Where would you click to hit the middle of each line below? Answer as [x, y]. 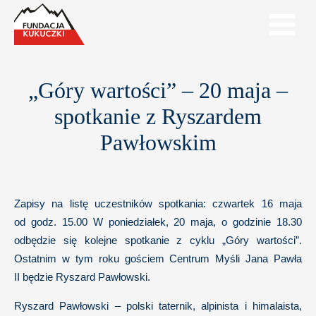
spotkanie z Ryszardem [158, 116]
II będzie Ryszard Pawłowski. [82, 277]
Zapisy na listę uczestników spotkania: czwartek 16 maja [158, 203]
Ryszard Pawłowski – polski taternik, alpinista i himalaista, [158, 306]
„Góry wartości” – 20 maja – [158, 90]
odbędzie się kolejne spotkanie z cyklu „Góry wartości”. [158, 240]
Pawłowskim [158, 142]
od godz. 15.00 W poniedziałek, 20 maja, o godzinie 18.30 [158, 222]
